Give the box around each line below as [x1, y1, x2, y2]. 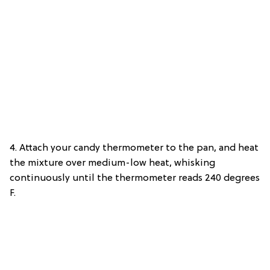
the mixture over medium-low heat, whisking [10, 158, 215, 169]
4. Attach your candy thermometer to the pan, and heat [10, 143, 259, 154]
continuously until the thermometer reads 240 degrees [10, 173, 260, 184]
